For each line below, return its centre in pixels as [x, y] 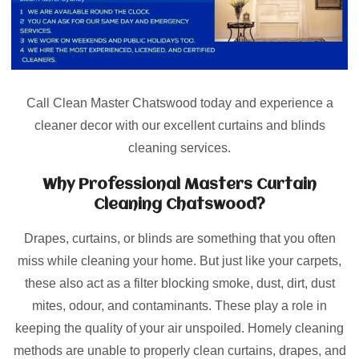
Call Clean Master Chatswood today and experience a [179, 103]
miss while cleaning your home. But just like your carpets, [179, 260]
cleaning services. [179, 147]
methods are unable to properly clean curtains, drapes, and [179, 350]
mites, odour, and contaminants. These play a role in [179, 305]
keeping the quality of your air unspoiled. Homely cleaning [179, 328]
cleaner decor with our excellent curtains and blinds [179, 125]
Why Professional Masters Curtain [179, 185]
